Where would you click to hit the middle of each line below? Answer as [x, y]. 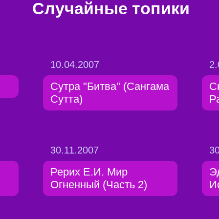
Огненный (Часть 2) [99, 185]
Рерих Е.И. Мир [89, 172]
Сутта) [66, 99]
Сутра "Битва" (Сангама [110, 86]
